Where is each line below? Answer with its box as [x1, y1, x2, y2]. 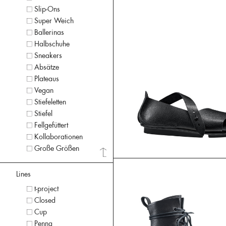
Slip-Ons [34, 5, 60, 14]
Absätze [34, 63, 59, 72]
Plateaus [34, 74, 59, 84]
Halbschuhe [34, 39, 70, 49]
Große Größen [34, 144, 79, 153]
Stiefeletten [34, 97, 66, 107]
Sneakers [34, 51, 62, 61]
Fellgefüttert [34, 121, 68, 130]
